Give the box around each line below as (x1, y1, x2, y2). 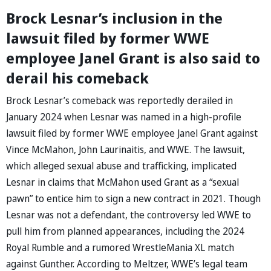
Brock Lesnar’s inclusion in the (6, 7, 223, 28)
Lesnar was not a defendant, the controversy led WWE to (6, 207, 251, 221)
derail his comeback (6, 67, 149, 88)
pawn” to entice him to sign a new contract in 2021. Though (6, 191, 261, 205)
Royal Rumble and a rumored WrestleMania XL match (6, 240, 234, 254)
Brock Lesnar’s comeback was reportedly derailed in (6, 93, 233, 107)
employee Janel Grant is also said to (6, 47, 260, 68)
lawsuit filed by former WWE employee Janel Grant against (6, 126, 258, 140)
